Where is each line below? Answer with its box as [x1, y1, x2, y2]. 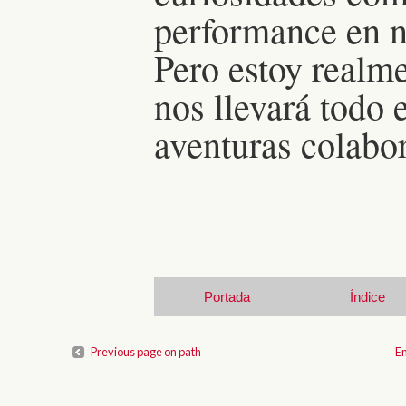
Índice [350, 288, 385, 304]
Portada [204, 288, 250, 304]
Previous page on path [91, 343, 201, 359]
